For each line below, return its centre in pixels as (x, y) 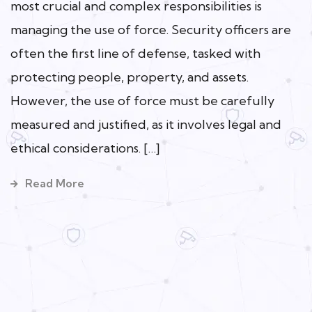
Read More (55, 183)
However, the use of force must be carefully (142, 100)
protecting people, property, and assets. (130, 77)
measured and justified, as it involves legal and (146, 124)
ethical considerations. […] (85, 148)
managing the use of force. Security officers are (151, 29)
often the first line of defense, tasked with (135, 53)
